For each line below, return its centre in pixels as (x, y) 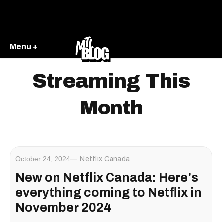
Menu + (24, 46)
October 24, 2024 (43, 159)
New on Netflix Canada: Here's (107, 178)
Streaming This (111, 81)
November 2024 (63, 207)
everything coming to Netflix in (109, 193)
